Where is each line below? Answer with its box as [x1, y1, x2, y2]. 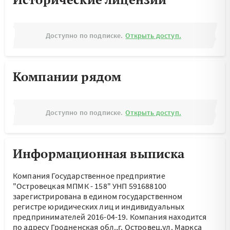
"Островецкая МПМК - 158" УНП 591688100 [13, 181, 167, 191]
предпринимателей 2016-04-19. [13, 212, 130, 222]
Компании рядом [13, 68, 122, 85]
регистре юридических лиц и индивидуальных [13, 201, 185, 212]
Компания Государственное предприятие [13, 170, 165, 181]
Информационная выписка [13, 145, 185, 162]
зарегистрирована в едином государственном [13, 191, 183, 201]
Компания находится [129, 212, 207, 222]
